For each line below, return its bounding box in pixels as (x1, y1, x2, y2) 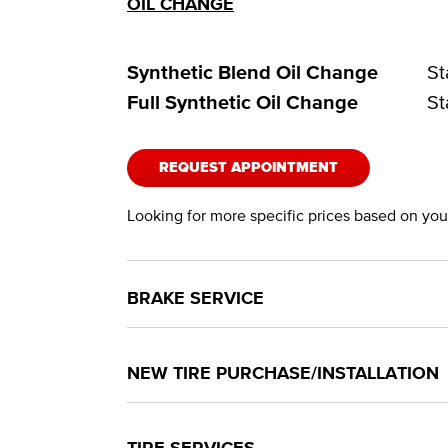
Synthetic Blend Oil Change (127, 61, 378, 83)
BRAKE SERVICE (127, 288, 264, 309)
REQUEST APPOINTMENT (159, 160, 338, 176)
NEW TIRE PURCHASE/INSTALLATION (127, 363, 439, 384)
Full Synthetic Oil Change (127, 91, 358, 113)
